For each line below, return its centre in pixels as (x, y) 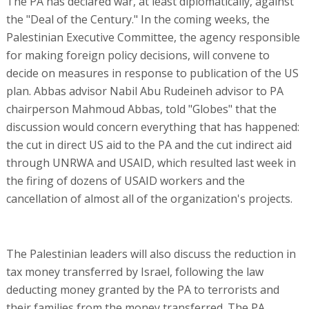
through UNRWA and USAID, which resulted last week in (151, 162)
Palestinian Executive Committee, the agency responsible (153, 37)
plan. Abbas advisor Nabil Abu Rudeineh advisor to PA (144, 91)
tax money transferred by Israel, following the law (134, 271)
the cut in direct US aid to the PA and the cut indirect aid (149, 144)
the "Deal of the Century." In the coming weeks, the (138, 19)
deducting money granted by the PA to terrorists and (142, 289)
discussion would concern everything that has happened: (152, 127)
